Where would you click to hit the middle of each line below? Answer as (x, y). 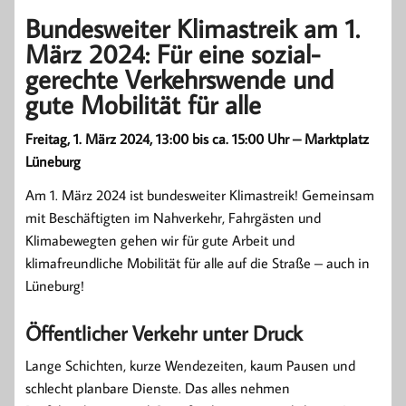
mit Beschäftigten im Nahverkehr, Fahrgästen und (173, 218)
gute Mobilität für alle (143, 105)
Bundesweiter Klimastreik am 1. (193, 29)
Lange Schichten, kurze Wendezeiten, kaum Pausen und (190, 366)
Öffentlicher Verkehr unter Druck (164, 333)
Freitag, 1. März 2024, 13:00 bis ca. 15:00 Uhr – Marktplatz (197, 139)
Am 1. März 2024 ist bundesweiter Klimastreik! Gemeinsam (200, 195)
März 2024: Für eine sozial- (173, 54)
